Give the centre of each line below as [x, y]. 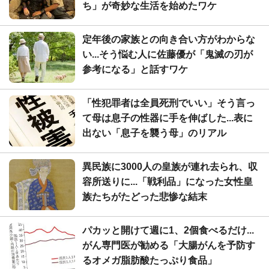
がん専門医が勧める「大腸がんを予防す [169, 245]
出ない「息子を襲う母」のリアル [154, 133]
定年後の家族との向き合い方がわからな [169, 39]
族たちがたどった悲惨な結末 [145, 196]
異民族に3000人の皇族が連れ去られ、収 [170, 166]
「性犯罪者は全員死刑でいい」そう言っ [169, 103]
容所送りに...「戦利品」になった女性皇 [168, 181]
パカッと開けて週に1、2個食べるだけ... [168, 230]
